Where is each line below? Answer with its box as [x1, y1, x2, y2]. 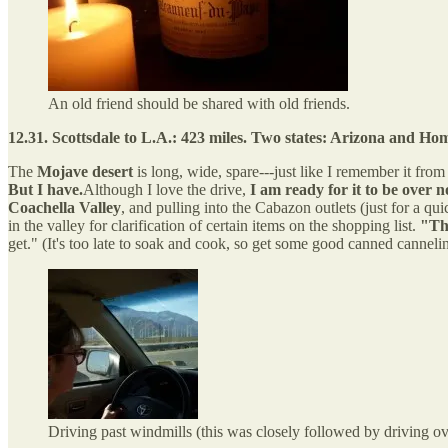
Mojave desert [37, 162, 133, 180]
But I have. [8, 180, 83, 198]
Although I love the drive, [83, 180, 250, 198]
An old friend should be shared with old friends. [48, 94, 350, 112]
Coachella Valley [8, 198, 121, 216]
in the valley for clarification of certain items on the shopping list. [8, 216, 420, 234]
